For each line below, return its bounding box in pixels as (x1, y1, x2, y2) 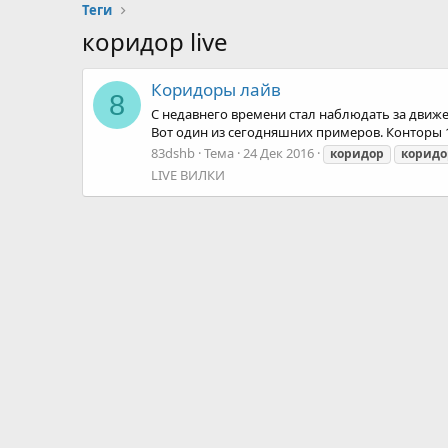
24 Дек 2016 (243, 143, 314, 162)
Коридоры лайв (151, 78, 281, 102)
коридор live (82, 25, 228, 58)
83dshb (151, 143, 195, 162)
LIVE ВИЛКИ (151, 165, 225, 184)
